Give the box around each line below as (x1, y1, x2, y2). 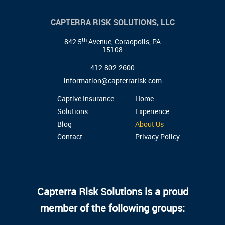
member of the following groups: (40, 201, 185, 215)
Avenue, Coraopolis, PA (87, 37, 161, 46)
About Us (135, 119, 164, 129)
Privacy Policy (135, 132, 180, 141)
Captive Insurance (57, 94, 114, 103)
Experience (135, 106, 169, 116)
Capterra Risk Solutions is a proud (37, 185, 188, 198)
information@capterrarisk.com (63, 76, 162, 85)
